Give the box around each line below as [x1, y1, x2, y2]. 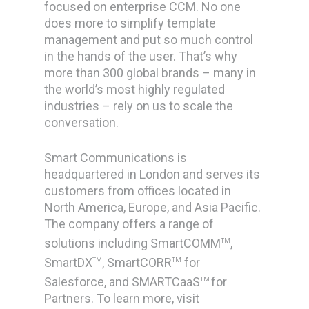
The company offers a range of [44, 217, 215, 231]
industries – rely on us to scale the [44, 99, 234, 113]
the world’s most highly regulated [44, 82, 226, 97]
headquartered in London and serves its [44, 167, 261, 181]
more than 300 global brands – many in [44, 66, 257, 80]
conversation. [44, 115, 119, 130]
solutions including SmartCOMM [44, 236, 221, 250]
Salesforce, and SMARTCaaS [44, 275, 201, 289]
